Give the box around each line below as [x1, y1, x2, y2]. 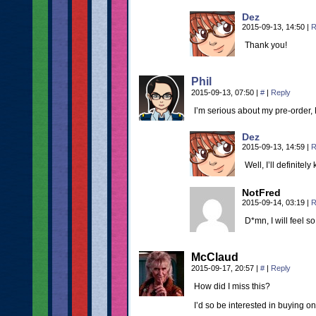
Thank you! [245, 40, 287, 50]
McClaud [191, 251, 238, 263]
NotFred [242, 187, 281, 198]
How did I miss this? [194, 281, 270, 291]
